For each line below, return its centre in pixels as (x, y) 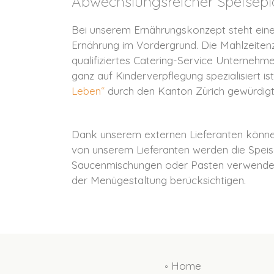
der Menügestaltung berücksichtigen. (159, 180)
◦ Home (183, 266)
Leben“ (90, 91)
